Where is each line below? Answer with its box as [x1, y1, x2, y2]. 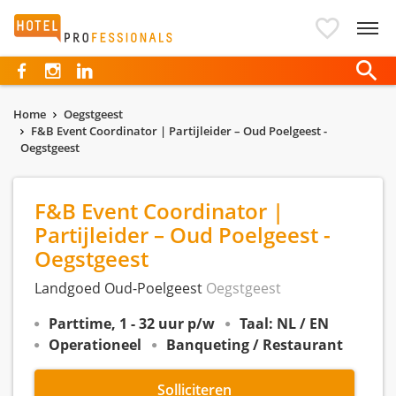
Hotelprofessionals [13, 14, 157, 35]
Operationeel [49, 335, 141, 354]
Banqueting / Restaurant [166, 335, 343, 354]
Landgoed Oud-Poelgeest [34, 278, 206, 298]
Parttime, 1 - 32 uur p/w [49, 314, 215, 333]
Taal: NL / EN [240, 314, 329, 333]
